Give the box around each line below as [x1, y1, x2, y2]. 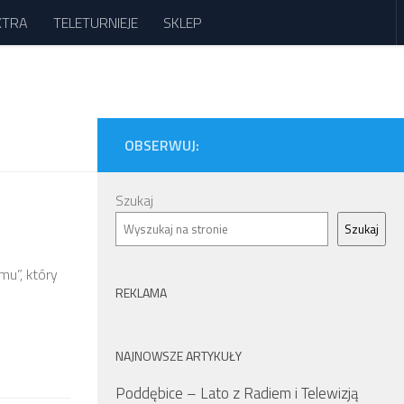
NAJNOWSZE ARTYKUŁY [115, 346, 242, 365]
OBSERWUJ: [124, 134, 199, 156]
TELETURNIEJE [53, 12, 138, 33]
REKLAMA [115, 283, 167, 302]
